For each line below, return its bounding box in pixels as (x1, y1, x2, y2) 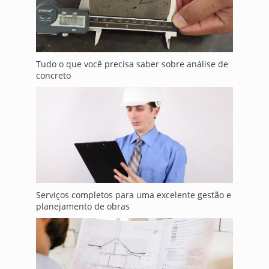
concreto (35, 69, 71, 81)
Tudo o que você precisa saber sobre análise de (35, 58, 228, 70)
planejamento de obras (35, 200, 130, 212)
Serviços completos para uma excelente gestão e (35, 189, 231, 201)
